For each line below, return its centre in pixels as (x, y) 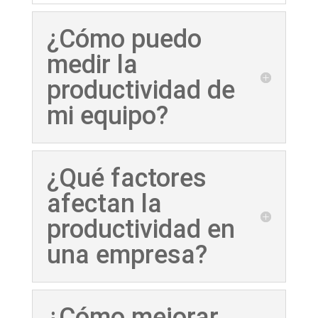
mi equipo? (107, 116)
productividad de (141, 91)
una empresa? (127, 255)
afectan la (104, 204)
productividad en (141, 230)
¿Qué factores (126, 179)
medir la (92, 65)
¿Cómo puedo (124, 39)
